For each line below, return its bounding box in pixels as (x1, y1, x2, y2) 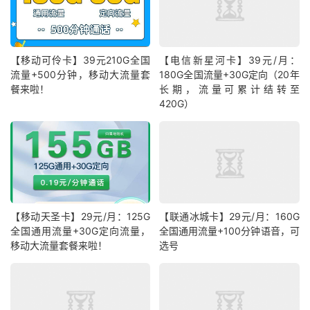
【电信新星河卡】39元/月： (159, 53, 300, 66)
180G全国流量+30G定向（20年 (159, 68, 300, 80)
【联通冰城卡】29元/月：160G (159, 210, 300, 223)
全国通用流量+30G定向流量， (10, 225, 151, 237)
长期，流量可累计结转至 (159, 82, 300, 95)
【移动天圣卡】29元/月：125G (10, 210, 151, 223)
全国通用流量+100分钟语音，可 (159, 225, 300, 237)
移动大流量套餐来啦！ (10, 239, 107, 252)
